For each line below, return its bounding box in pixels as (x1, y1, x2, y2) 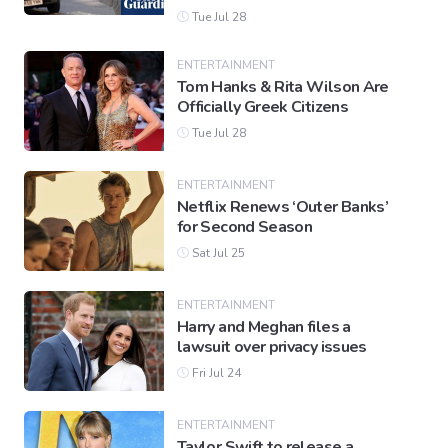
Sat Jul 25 (189, 245, 245, 262)
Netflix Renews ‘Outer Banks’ (177, 196, 389, 219)
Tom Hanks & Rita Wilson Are (177, 76, 389, 99)
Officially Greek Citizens (177, 96, 348, 119)
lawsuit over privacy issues (177, 336, 367, 359)
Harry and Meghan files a (177, 316, 351, 339)
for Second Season (177, 216, 313, 239)
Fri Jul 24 (189, 365, 241, 382)
